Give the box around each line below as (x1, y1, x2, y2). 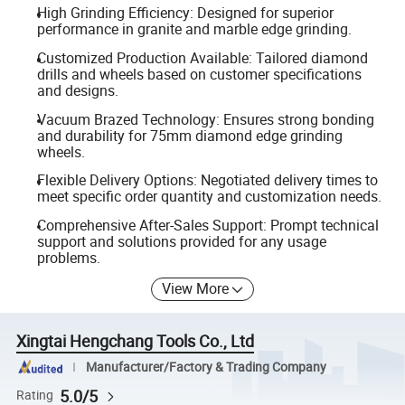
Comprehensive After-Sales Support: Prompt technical (36, 214, 379, 235)
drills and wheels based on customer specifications (36, 64, 362, 84)
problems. (36, 247, 100, 268)
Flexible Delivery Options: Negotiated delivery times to (36, 170, 378, 191)
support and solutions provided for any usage (36, 231, 326, 251)
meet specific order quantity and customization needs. (36, 186, 381, 207)
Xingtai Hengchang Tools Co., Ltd (16, 330, 255, 353)
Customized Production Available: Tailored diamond (36, 48, 368, 68)
